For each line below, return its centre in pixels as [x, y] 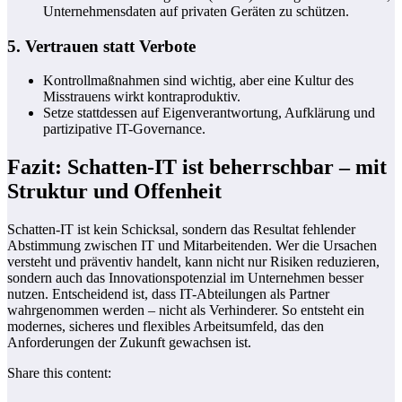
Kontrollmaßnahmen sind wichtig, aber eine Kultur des [198, 81]
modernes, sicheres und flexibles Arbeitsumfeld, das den [166, 327]
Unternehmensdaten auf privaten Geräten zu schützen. [196, 11]
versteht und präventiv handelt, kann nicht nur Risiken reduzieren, [193, 262]
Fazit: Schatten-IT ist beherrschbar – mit [197, 167]
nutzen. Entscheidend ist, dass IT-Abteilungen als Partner [168, 294]
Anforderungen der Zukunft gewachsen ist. [129, 343]
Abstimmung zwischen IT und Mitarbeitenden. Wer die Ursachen [192, 246]
